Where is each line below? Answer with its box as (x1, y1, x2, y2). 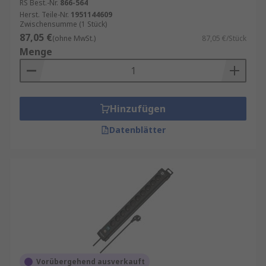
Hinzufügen (110, 102, 166, 115)
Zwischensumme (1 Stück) (20, 19, 107, 29)
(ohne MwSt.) (52, 33, 96, 43)
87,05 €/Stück (202, 33, 246, 43)
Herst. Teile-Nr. (20, 9, 69, 20)
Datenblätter (109, 124, 166, 135)
